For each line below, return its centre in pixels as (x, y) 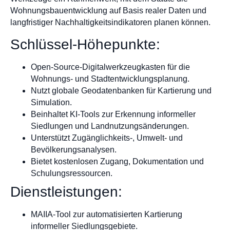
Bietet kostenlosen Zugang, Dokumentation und (117, 161)
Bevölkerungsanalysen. (74, 149)
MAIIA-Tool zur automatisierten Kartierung (107, 214)
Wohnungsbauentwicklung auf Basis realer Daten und (108, 11)
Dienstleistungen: (66, 191)
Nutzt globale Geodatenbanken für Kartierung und (121, 90)
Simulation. (51, 102)
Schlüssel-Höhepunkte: (85, 44)
